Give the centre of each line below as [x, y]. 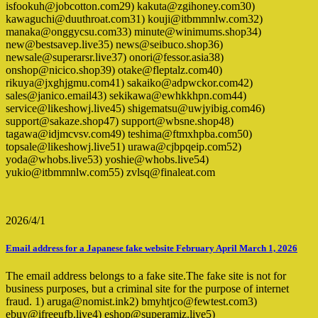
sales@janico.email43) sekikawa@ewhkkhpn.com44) [126, 95]
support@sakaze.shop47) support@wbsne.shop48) [120, 121]
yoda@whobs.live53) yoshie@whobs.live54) [107, 159]
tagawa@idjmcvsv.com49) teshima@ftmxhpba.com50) [129, 133]
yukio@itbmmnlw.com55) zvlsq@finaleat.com [110, 172]
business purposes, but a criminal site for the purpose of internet [147, 289]
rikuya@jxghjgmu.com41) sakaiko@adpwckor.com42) [129, 82]
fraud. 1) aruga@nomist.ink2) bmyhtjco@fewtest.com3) [131, 302]
